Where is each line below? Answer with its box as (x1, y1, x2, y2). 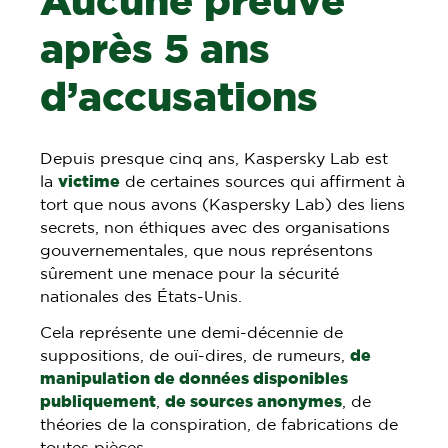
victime (58, 173, 121, 190)
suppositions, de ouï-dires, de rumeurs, (40, 347, 351, 364)
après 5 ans (40, 30, 271, 71)
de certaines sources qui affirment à (120, 173, 406, 190)
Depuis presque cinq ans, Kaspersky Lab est (40, 150, 389, 167)
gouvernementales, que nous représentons (40, 242, 374, 259)
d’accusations (40, 78, 319, 119)
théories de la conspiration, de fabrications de (40, 416, 399, 433)
